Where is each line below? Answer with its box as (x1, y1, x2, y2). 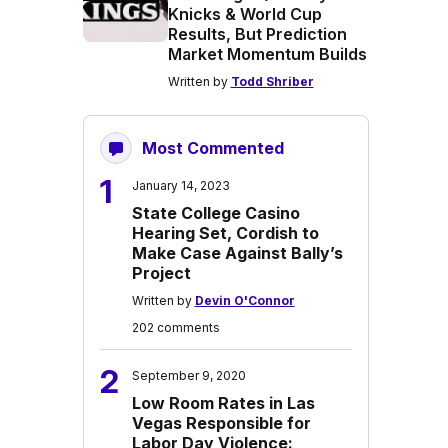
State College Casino (131, 203, 300, 223)
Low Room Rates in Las (131, 393, 315, 413)
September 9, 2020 (131, 368, 246, 383)
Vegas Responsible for (131, 413, 311, 433)
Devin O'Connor (194, 293, 295, 308)
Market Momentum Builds (167, 44, 367, 64)
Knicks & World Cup (167, 4, 322, 24)
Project (131, 263, 191, 283)
